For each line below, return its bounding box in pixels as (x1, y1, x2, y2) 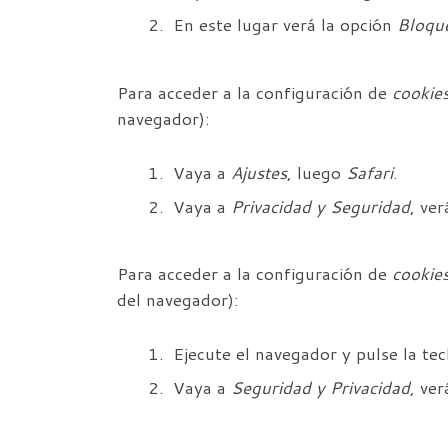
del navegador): (117, 287, 239, 311)
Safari (346, 160, 393, 184)
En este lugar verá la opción (173, 13, 397, 37)
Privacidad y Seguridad (231, 194, 410, 218)
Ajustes (231, 160, 287, 184)
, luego (287, 160, 346, 184)
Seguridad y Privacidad (231, 375, 410, 399)
